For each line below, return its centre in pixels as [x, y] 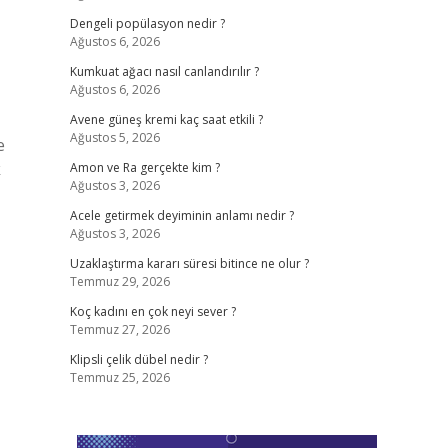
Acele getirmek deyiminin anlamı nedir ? [181, 215]
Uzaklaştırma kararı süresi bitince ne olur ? [189, 263]
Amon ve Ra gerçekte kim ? [144, 167]
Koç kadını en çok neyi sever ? [152, 311]
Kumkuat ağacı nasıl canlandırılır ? [164, 71]
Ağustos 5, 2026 [114, 137]
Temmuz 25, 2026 [119, 377]
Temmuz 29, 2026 [119, 281]
